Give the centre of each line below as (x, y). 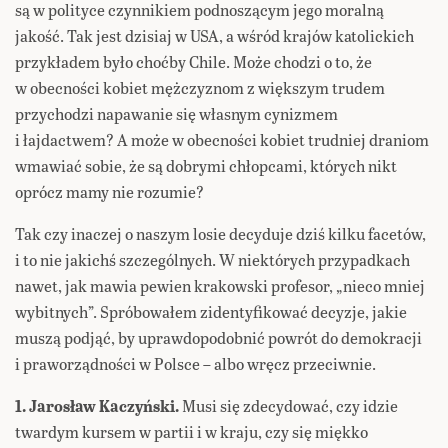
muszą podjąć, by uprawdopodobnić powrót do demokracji (218, 338)
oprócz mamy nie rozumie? (109, 192)
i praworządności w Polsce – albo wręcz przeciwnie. (195, 364)
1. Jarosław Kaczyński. (97, 406)
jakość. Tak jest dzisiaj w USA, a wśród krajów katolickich (214, 36)
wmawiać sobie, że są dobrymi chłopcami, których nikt (206, 166)
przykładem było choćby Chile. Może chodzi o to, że (193, 62)
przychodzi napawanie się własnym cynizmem (176, 114)
